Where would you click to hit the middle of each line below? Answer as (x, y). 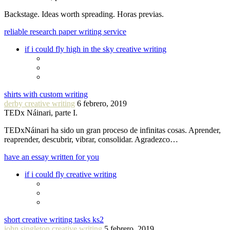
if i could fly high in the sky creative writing (95, 49)
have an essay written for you (52, 157)
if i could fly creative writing (71, 174)
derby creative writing (40, 103)
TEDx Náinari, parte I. (41, 112)
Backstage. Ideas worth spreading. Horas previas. (84, 14)
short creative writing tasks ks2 (54, 219)
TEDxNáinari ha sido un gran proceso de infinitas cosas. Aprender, (112, 130)
